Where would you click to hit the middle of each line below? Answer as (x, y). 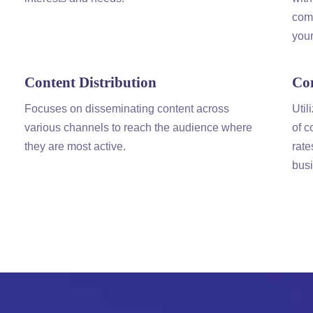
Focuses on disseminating (91, 109)
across (211, 109)
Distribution (116, 82)
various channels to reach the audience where (138, 128)
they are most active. (75, 146)
